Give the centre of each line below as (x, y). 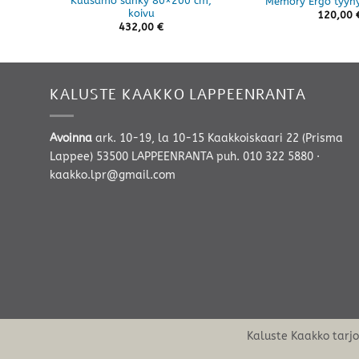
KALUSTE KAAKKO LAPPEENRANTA (178, 94)
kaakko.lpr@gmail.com (113, 175)
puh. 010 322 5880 (265, 156)
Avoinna (73, 138)
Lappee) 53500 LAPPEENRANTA (133, 156)
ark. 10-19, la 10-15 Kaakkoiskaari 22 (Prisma (219, 138)
